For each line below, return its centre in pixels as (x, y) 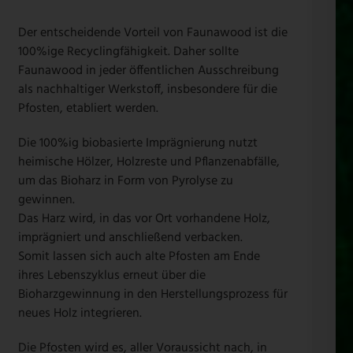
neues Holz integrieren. (80, 313)
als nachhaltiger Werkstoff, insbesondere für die (147, 89)
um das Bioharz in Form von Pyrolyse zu (125, 181)
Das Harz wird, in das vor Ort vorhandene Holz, (144, 219)
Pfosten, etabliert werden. (88, 108)
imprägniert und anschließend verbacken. (130, 238)
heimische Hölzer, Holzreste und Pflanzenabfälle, (149, 162)
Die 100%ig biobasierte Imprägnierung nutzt (137, 143)
